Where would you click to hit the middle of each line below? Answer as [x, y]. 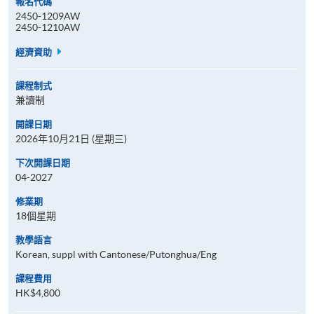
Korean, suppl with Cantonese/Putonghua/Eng [116, 254]
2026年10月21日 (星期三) [71, 138]
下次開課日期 [43, 163]
